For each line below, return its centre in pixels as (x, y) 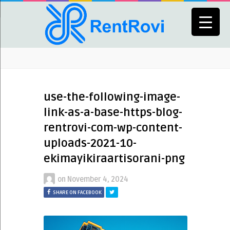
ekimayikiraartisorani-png (114, 159)
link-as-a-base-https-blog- (113, 112)
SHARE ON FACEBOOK (77, 193)
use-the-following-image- (112, 97)
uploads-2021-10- (90, 143)
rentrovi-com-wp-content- (113, 128)
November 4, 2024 (98, 179)
